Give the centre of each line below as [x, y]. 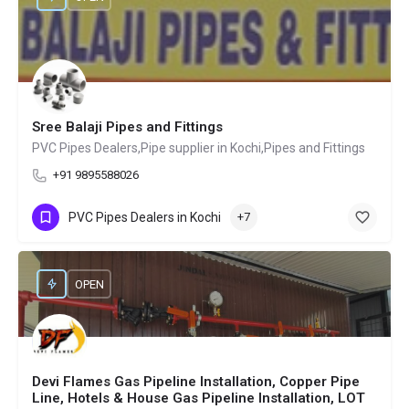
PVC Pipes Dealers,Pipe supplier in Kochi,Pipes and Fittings [199, 148]
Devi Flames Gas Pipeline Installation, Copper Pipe [196, 382]
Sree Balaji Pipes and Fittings [127, 127]
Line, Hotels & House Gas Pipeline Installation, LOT [199, 398]
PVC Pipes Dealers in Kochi [145, 217]
